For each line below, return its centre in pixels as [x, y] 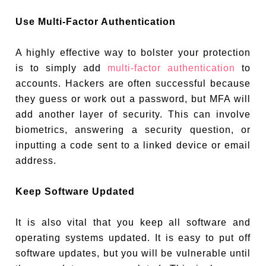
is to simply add [61, 68]
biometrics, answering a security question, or [133, 129]
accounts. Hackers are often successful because [133, 83]
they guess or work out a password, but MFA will [133, 99]
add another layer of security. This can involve [133, 114]
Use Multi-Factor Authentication [96, 21]
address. [36, 160]
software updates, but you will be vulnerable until [133, 253]
